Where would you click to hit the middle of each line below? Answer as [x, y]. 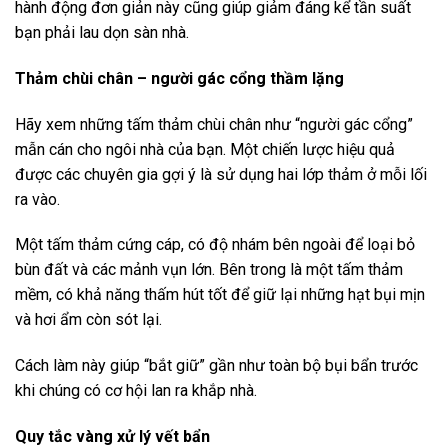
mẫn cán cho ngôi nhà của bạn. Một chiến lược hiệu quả [205, 149]
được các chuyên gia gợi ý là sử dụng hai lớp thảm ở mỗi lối [221, 174]
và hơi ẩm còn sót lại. [88, 320]
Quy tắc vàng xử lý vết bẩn [112, 436]
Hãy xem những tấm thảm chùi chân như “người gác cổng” [214, 124]
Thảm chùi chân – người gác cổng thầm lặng [179, 78]
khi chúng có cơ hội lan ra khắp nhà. [136, 391]
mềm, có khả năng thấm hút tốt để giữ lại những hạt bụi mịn [220, 295]
